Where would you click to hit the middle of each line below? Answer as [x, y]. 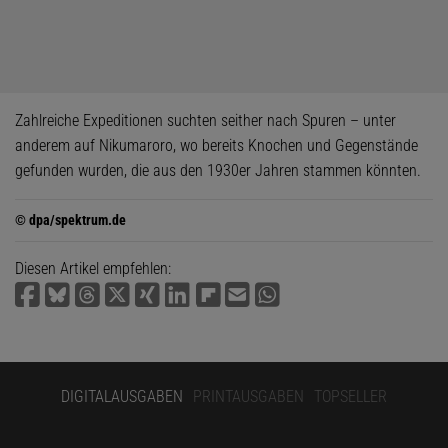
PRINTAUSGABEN [248, 396]
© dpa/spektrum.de [70, 220]
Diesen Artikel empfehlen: [93, 268]
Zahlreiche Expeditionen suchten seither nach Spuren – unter [205, 120]
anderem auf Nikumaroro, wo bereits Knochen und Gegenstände [216, 145]
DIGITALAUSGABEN [122, 396]
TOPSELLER [350, 396]
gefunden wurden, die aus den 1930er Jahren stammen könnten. [218, 170]
